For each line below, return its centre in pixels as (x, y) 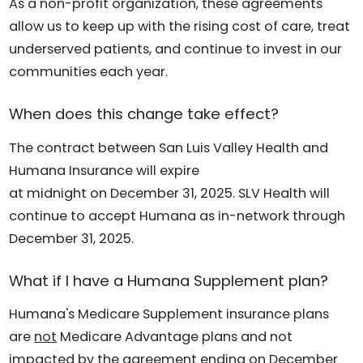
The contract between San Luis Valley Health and (169, 147)
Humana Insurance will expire (105, 170)
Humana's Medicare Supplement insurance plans (169, 314)
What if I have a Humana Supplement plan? (169, 280)
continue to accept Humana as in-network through (177, 216)
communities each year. (89, 72)
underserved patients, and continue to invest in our (176, 49)
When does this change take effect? (144, 114)
